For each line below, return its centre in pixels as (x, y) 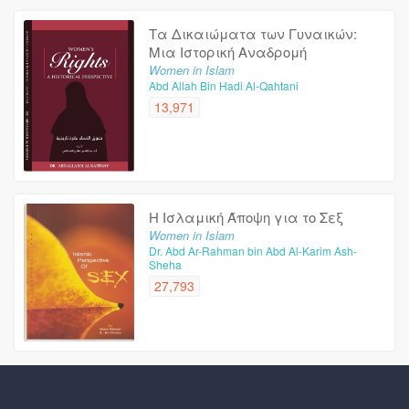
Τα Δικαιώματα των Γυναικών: (253, 33)
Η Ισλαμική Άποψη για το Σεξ (246, 216)
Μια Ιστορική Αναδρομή (228, 51)
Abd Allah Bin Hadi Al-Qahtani (224, 85)
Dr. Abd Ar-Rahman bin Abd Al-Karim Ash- (253, 250)
